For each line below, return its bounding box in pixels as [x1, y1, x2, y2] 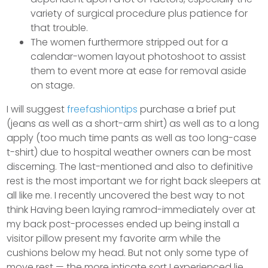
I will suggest [7, 102, 68, 116]
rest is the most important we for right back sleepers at [7, 173, 261, 188]
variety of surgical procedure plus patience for [31, 6, 248, 20]
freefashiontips [67, 102, 138, 116]
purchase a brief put [138, 102, 236, 116]
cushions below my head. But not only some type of [7, 245, 249, 260]
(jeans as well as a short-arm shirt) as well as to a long [7, 116, 260, 130]
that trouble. [31, 20, 89, 35]
